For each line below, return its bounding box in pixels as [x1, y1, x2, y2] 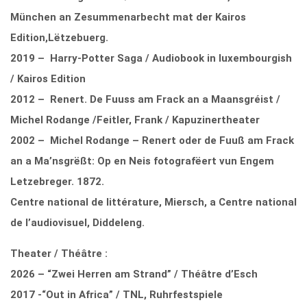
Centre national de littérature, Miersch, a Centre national [10, 195, 297, 208]
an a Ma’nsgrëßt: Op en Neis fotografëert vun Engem [10, 154, 274, 167]
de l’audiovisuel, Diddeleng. [10, 216, 145, 229]
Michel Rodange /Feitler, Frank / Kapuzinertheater [10, 113, 260, 126]
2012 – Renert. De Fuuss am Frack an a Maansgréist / [10, 93, 280, 106]
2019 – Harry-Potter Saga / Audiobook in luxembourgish [10, 51, 292, 64]
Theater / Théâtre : [10, 247, 108, 260]
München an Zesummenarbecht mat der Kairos [10, 10, 246, 23]
